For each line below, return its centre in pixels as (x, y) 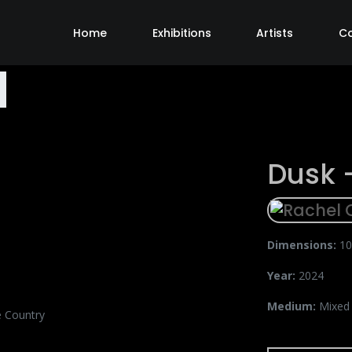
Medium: (293, 306)
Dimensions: (303, 245)
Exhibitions (181, 33)
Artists (275, 33)
